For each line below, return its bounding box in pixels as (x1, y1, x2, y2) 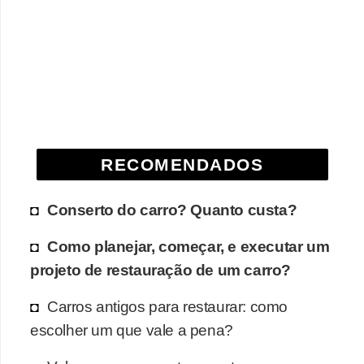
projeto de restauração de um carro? (30, 261, 292, 279)
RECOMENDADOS (101, 155, 264, 175)
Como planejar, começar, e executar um (47, 237, 330, 256)
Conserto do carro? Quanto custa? (47, 201, 297, 219)
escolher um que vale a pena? (30, 321, 233, 340)
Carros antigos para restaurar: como (47, 297, 288, 316)
